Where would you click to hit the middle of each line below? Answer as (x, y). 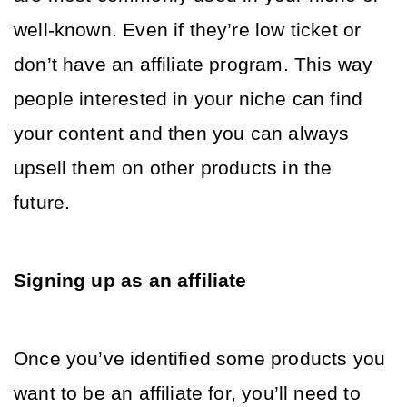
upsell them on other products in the (173, 168)
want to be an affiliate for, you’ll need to (187, 393)
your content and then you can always (182, 134)
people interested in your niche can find (189, 99)
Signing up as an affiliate (133, 281)
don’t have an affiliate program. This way (194, 65)
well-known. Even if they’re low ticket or (188, 30)
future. (45, 203)
